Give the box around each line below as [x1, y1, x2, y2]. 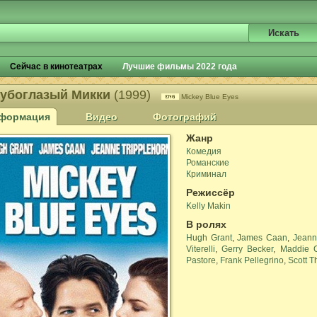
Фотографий [153, 111, 217, 122]
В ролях [186, 219, 226, 230]
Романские [186, 158, 229, 168]
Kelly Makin [186, 201, 231, 211]
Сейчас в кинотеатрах [10, 62, 103, 71]
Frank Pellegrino [220, 255, 284, 265]
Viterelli [186, 244, 215, 254]
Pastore [186, 255, 216, 265]
